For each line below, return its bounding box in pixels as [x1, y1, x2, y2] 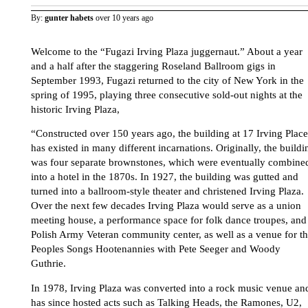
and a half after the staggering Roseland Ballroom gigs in [31, 60, 276, 71]
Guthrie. [31, 258, 66, 269]
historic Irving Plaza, [31, 103, 120, 115]
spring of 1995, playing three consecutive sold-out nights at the [31, 89, 302, 100]
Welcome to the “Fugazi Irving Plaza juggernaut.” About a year [31, 45, 302, 57]
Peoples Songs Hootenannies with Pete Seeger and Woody [31, 243, 280, 255]
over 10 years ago [96, 13, 153, 23]
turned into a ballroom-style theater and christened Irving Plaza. [31, 186, 304, 197]
